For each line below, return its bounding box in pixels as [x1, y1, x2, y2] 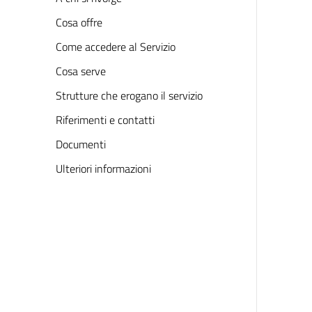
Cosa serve [56, 63, 106, 79]
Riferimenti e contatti [56, 111, 155, 128]
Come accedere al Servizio [56, 38, 175, 55]
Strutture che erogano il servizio [56, 87, 203, 104]
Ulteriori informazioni [56, 160, 151, 177]
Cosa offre [56, 14, 102, 31]
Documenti [56, 136, 106, 153]
